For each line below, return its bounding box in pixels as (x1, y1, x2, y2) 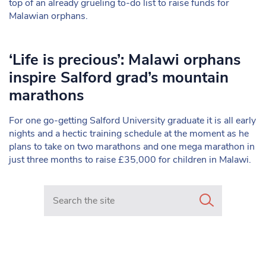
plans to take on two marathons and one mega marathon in (9, 140, 255, 153)
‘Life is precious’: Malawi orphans (9, 49, 240, 70)
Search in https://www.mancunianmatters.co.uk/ (43, 185, 246, 198)
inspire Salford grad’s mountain (9, 67, 229, 88)
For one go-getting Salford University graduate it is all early (9, 114, 256, 127)
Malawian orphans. (9, 9, 88, 23)
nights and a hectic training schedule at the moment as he (9, 127, 249, 140)
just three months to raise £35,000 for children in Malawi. (9, 153, 251, 166)
